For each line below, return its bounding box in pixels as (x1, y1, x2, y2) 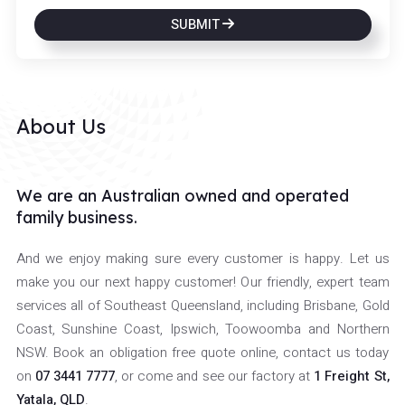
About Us (15, 114, 106, 140)
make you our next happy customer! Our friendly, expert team (15, 272, 390, 293)
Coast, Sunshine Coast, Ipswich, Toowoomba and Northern (15, 319, 390, 340)
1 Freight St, (314, 366, 390, 387)
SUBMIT (170, 14, 220, 34)
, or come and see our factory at (114, 366, 315, 387)
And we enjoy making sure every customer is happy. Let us (15, 249, 390, 269)
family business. (15, 207, 137, 229)
